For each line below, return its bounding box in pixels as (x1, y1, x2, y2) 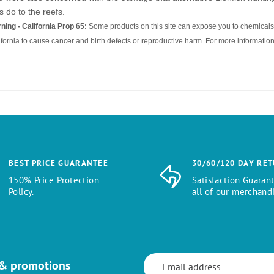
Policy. (9, 185, 34, 198)
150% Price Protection (9, 174, 99, 186)
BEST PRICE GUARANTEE (9, 157, 108, 168)
